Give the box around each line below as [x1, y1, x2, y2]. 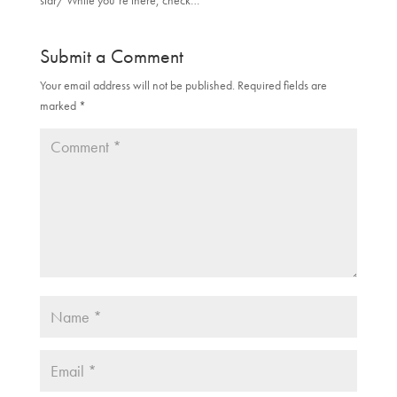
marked [39, 97, 79, 114]
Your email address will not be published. [39, 77, 235, 94]
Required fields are [237, 77, 327, 94]
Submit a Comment [39, 43, 183, 70]
